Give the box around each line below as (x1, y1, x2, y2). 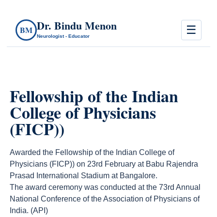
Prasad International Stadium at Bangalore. (10, 171, 157, 180)
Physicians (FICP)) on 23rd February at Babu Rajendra (10, 160, 198, 168)
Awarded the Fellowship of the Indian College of (10, 148, 174, 156)
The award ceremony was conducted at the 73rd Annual (10, 183, 201, 191)
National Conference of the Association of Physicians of (10, 195, 200, 203)
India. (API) (10, 206, 48, 215)
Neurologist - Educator (37, 33, 90, 39)
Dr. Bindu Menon (37, 17, 117, 33)
